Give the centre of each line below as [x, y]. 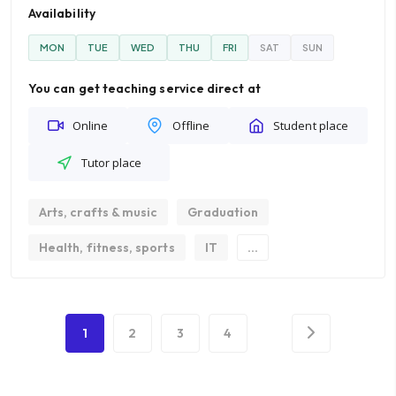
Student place [311, 126]
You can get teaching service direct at [145, 88]
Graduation [223, 212]
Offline [191, 126]
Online [91, 126]
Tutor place [111, 163]
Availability [62, 13]
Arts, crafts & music [99, 212]
